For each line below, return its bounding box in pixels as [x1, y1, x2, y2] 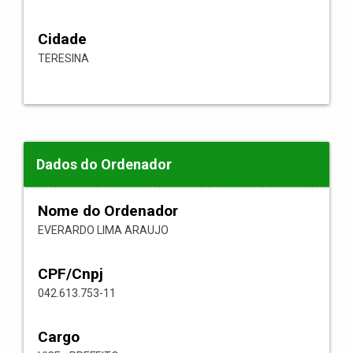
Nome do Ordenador [38, 202, 178, 220]
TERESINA [38, 52, 89, 65]
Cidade [38, 30, 87, 48]
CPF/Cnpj [38, 265, 103, 283]
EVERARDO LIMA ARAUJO [38, 224, 169, 236]
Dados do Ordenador [36, 156, 172, 173]
